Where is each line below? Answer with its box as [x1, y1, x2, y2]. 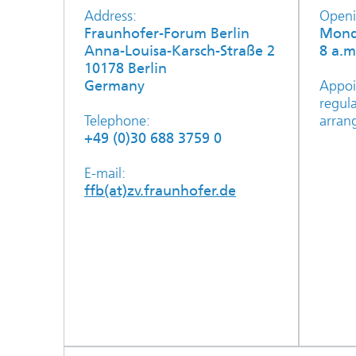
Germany [84, 77, 145, 95]
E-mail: [84, 164, 126, 182]
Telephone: [84, 112, 150, 130]
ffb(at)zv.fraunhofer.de [84, 182, 236, 199]
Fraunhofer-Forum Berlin [84, 25, 250, 42]
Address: [84, 7, 137, 25]
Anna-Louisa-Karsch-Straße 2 [84, 42, 275, 60]
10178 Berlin [84, 60, 167, 77]
